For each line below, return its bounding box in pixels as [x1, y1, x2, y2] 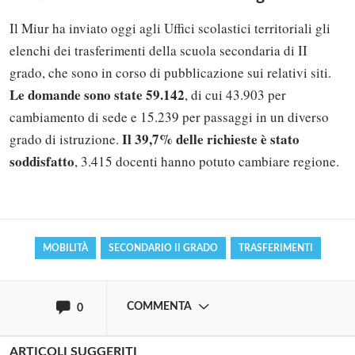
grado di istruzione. [10, 129, 122, 148]
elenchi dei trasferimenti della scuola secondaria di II [10, 40, 307, 59]
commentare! [29, 139, 132, 158]
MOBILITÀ [42, 242, 88, 253]
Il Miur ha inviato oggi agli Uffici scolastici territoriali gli [10, 18, 330, 37]
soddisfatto [10, 151, 74, 171]
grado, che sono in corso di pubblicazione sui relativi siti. [10, 63, 331, 82]
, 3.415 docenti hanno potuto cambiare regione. [74, 151, 344, 170]
